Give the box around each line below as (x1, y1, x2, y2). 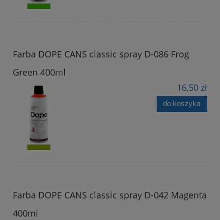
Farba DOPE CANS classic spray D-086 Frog (13, 48, 189, 60)
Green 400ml (13, 66, 66, 78)
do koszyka (163, 99, 201, 108)
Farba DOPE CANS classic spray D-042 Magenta (13, 189, 207, 201)
